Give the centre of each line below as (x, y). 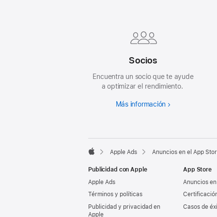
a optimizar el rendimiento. (143, 86)
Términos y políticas (115, 194)
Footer (97, 7)
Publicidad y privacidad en (124, 207)
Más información (141, 104)
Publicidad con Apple (118, 170)
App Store (197, 170)
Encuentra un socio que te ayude (143, 77)
